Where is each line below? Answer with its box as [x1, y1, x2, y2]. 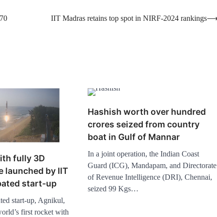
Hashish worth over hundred [88, 106, 206, 117]
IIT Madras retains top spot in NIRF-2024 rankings [51, 14, 207, 23]
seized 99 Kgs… [88, 184, 139, 193]
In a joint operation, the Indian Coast [88, 149, 200, 158]
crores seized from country [88, 119, 200, 129]
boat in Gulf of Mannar [88, 131, 180, 142]
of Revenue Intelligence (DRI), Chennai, [88, 172, 213, 181]
